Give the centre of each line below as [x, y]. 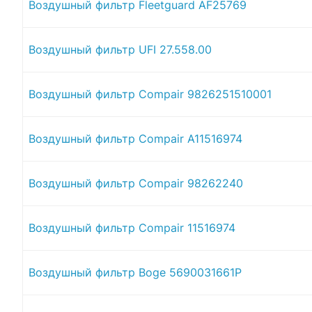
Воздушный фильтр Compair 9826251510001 [150, 94]
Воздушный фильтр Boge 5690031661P [135, 272]
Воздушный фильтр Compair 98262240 [136, 183]
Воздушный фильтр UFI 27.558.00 [120, 49]
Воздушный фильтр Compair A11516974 [135, 138]
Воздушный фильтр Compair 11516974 [132, 227]
